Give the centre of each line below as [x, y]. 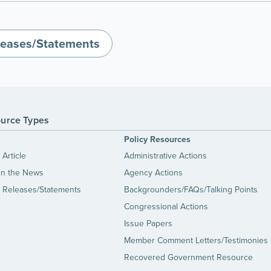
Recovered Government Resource [188, 257]
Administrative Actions [165, 156]
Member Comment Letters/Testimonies [196, 240]
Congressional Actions [166, 207]
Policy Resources [157, 139]
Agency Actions [153, 173]
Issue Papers [148, 224]
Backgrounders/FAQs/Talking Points [191, 190]
